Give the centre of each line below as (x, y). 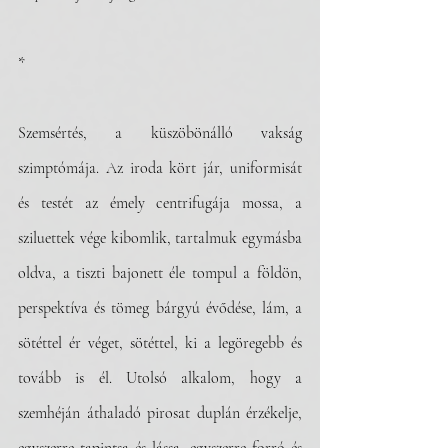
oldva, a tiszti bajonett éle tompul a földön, (160, 273)
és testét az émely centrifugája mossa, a (160, 203)
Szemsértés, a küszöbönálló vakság (160, 133)
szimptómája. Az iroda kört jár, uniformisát (160, 168)
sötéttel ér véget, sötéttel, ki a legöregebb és (160, 343)
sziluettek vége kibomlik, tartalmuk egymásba (160, 238)
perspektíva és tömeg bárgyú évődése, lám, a (160, 308)
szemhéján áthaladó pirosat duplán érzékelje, (160, 413)
